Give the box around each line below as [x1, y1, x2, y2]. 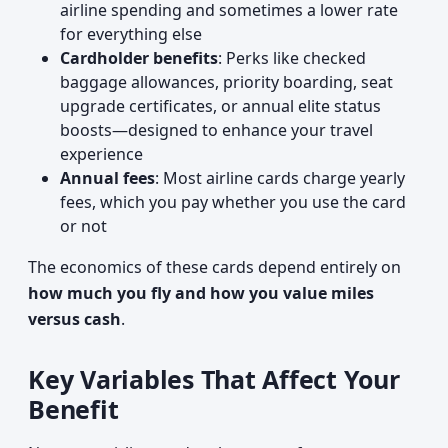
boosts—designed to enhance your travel [60, 119, 373, 141]
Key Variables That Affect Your [28, 362, 400, 396]
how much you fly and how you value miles [28, 282, 374, 304]
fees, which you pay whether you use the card [60, 191, 406, 213]
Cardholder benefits [60, 47, 218, 69]
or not [60, 215, 107, 237]
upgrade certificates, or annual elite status [60, 95, 381, 117]
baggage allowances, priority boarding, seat [60, 71, 393, 93]
